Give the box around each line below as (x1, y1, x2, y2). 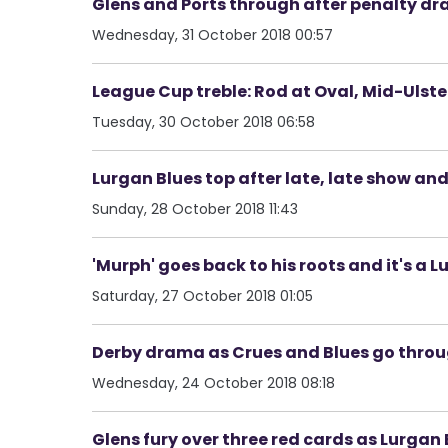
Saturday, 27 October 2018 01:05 (92, 285, 313, 306)
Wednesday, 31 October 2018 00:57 (92, 24, 333, 45)
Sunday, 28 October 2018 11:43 (92, 198, 298, 219)
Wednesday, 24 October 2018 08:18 (92, 372, 335, 393)
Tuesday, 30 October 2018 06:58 (92, 111, 315, 132)
